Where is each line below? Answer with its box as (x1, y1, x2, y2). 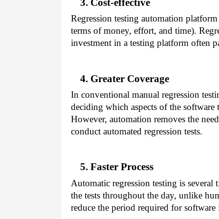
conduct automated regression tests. (71, 126, 202, 136)
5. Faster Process (80, 161, 153, 173)
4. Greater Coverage (80, 72, 169, 85)
